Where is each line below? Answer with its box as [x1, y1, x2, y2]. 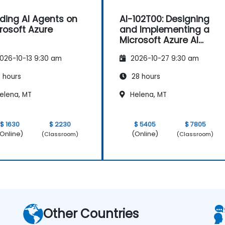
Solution [120, 45, 155, 57]
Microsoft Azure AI [120, 34, 198, 46]
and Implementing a [120, 24, 209, 36]
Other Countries [43, 205, 139, 222]
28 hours [130, 72, 160, 82]
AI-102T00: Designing [120, 13, 209, 25]
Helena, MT [128, 90, 167, 100]
